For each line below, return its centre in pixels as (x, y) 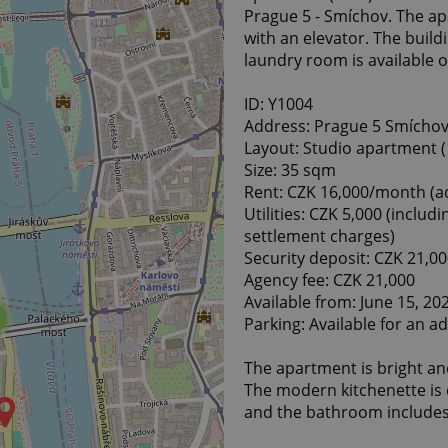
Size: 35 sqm (290, 169)
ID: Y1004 (278, 103)
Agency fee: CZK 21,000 (329, 279)
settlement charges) (319, 235)
